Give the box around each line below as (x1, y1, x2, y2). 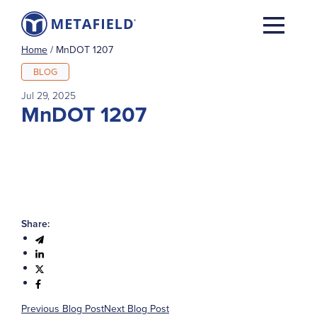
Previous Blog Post (21, 301, 104, 316)
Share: (21, 217, 50, 231)
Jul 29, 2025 (21, 88, 76, 102)
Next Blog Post (104, 301, 169, 316)
